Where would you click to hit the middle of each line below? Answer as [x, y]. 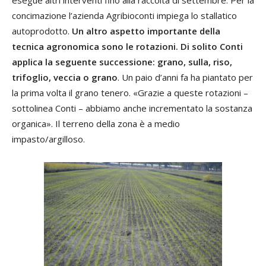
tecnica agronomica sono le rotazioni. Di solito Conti [127, 46]
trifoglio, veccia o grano [65, 77]
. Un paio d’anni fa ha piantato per [185, 77]
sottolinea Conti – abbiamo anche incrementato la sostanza [132, 108]
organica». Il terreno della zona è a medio [96, 123]
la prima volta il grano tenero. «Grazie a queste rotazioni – [130, 92]
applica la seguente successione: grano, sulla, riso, [122, 61]
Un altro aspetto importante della [146, 31]
